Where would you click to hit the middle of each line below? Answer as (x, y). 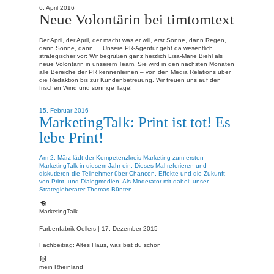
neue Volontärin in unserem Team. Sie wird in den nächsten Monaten (137, 64)
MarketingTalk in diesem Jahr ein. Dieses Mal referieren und (123, 166)
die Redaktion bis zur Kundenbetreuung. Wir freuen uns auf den (130, 80)
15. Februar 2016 (64, 110)
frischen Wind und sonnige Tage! (86, 87)
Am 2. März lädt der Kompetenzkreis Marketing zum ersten (121, 158)
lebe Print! (71, 137)
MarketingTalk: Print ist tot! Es (135, 121)
